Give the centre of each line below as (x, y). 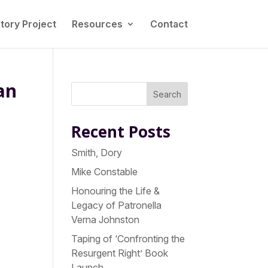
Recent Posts (121, 132)
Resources (97, 24)
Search (167, 94)
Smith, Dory (97, 153)
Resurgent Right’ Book (120, 253)
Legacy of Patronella (117, 205)
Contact (169, 24)
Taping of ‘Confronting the (128, 239)
